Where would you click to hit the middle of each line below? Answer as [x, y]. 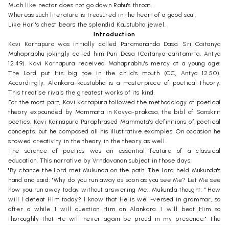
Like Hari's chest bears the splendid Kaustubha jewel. [87, 24]
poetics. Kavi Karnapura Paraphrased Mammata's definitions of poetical [114, 121]
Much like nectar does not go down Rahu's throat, [80, 5]
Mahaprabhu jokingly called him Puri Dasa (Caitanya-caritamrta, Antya [114, 53]
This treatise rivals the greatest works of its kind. [82, 92]
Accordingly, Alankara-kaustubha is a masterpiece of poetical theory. [114, 83]
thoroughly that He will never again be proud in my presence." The [114, 219]
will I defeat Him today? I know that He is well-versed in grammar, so [114, 199]
